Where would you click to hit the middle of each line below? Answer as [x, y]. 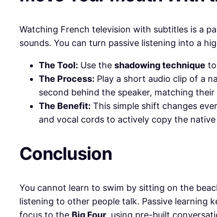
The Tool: [58, 65]
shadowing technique [160, 65]
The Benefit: [65, 106]
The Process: [67, 78]
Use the [96, 65]
